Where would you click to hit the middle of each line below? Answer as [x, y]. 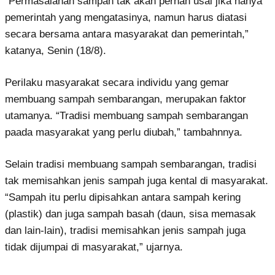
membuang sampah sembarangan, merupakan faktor [126, 99]
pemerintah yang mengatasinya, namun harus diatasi [126, 17]
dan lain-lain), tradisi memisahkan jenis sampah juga [125, 230]
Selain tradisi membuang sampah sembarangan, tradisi [131, 164]
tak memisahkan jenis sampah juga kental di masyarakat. [137, 180]
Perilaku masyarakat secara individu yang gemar [117, 82]
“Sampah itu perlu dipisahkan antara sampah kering [123, 197]
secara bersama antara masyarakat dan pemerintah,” [127, 34]
